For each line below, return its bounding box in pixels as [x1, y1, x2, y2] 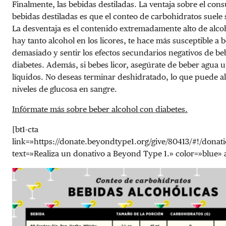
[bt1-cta [12, 124, 38, 134]
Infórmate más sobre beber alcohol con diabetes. [12, 104, 188, 114]
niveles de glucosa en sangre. [12, 84, 117, 94]
